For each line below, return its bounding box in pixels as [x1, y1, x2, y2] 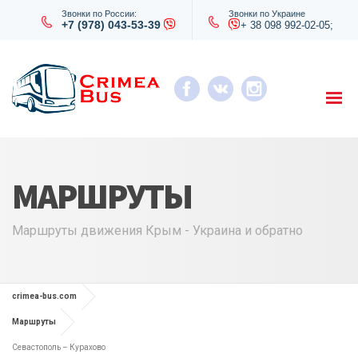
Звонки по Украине [228, 9, 305, 18]
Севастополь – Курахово [12, 343, 105, 352]
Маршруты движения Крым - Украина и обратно [12, 223, 303, 238]
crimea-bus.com [12, 292, 77, 300]
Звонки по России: [61, 9, 137, 18]
